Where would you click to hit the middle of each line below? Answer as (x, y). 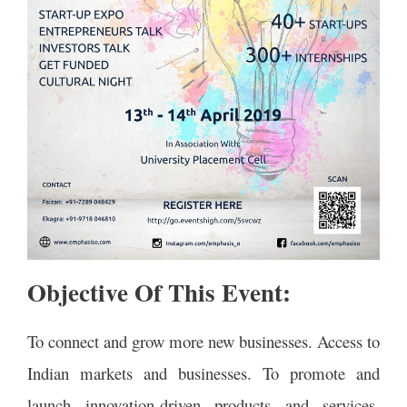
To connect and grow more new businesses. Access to (203, 341)
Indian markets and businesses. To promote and (203, 372)
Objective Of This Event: (159, 292)
